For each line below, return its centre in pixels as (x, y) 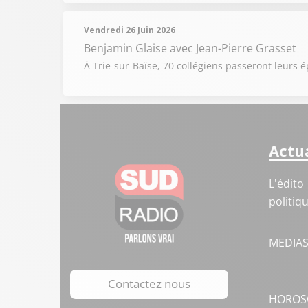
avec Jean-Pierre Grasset (233, 48)
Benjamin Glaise (127, 48)
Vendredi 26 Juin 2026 (130, 30)
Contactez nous (149, 284)
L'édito (286, 184)
